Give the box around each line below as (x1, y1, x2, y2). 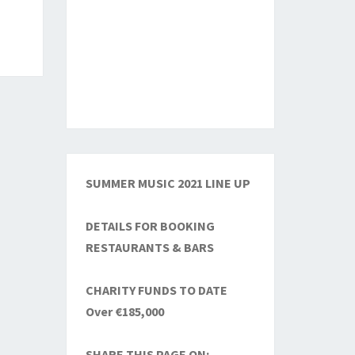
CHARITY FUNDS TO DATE (85, 281, 227, 298)
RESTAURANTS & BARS (85, 239, 214, 255)
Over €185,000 (85, 303, 164, 319)
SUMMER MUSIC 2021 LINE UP (85, 174, 250, 191)
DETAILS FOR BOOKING (85, 217, 215, 234)
